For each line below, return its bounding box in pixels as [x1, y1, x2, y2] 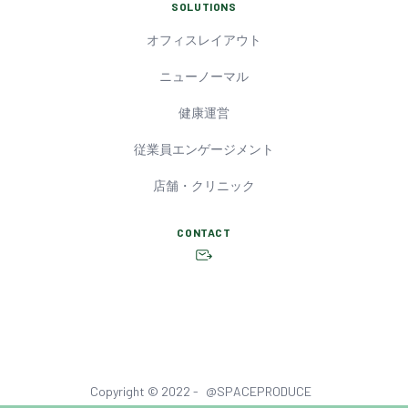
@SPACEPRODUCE [205, 382, 311, 399]
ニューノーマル [159, 67, 249, 84]
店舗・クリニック [153, 177, 255, 193]
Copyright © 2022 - [89, 382, 199, 399]
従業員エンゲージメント [134, 140, 274, 157]
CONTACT [177, 225, 231, 239]
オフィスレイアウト [147, 31, 261, 47]
